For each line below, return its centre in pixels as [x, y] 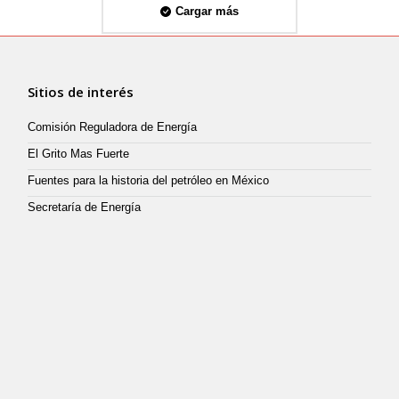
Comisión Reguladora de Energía [113, 126]
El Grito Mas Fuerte [79, 153]
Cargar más [207, 11]
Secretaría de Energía [85, 207]
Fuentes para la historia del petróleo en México [149, 180]
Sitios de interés [81, 91]
